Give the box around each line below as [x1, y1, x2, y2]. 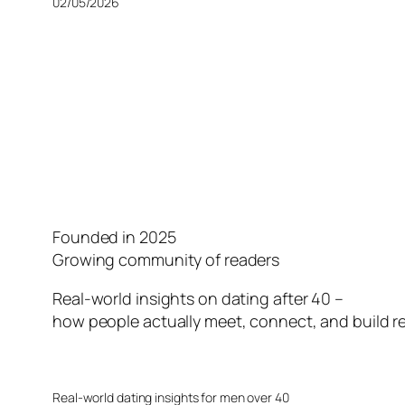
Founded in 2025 [52, 226, 176, 249]
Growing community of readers [52, 249, 280, 271]
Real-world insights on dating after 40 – [52, 287, 344, 310]
